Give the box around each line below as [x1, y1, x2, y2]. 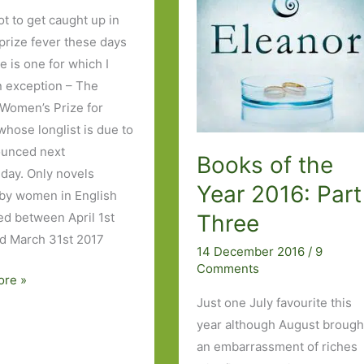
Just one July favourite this [197, 294, 353, 310]
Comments [197, 260, 260, 276]
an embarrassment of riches [197, 338, 358, 354]
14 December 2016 [197, 243, 309, 259]
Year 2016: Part [197, 180, 362, 209]
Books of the [197, 151, 334, 180]
